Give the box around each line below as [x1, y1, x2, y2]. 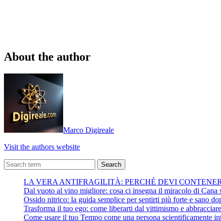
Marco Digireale [63, 126, 114, 135]
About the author [4, 50, 91, 64]
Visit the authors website [4, 143, 80, 151]
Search [101, 161, 121, 169]
